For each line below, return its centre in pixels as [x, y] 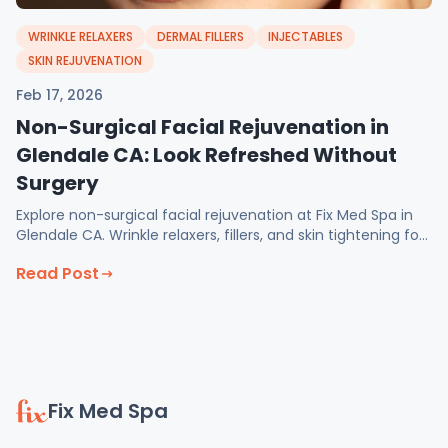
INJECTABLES [305, 36]
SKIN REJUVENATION [85, 60]
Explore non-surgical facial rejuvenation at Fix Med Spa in [214, 215]
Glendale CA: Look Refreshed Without [206, 155]
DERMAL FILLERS [200, 36]
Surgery [57, 183]
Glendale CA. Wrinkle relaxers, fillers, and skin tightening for [220, 235]
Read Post [57, 273]
